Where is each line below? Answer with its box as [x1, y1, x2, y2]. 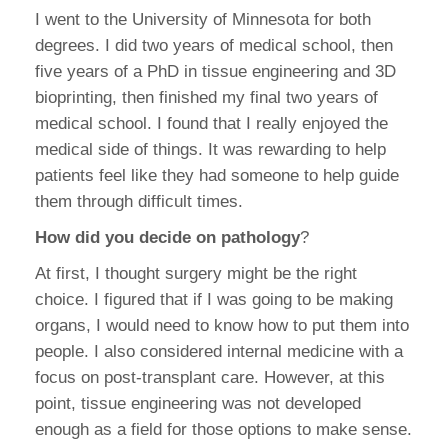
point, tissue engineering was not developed [35, 394, 361, 414]
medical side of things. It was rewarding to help [35, 140, 386, 160]
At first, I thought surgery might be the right [35, 264, 357, 284]
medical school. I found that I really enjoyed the [35, 114, 388, 134]
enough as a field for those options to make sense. [35, 420, 412, 440]
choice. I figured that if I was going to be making [35, 290, 393, 310]
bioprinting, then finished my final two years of [35, 88, 378, 108]
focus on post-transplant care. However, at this [35, 368, 385, 388]
